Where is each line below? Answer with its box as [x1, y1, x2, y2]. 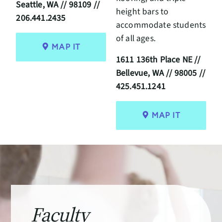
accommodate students [116, 18, 206, 31]
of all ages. [116, 32, 156, 45]
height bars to [116, 5, 169, 18]
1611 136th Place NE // [116, 53, 201, 66]
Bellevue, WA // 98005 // [116, 66, 205, 79]
